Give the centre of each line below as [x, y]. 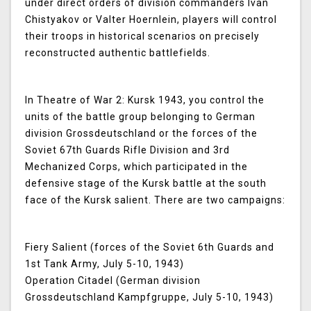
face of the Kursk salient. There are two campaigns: [155, 200]
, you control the [224, 100]
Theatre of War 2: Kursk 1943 [110, 100]
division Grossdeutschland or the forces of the [141, 134]
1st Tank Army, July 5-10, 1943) [104, 264]
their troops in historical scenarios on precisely [142, 36]
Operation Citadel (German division [113, 281]
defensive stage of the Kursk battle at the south [146, 184]
